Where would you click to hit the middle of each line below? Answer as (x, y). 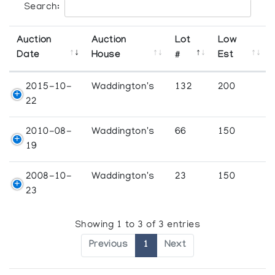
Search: (42, 7)
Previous (108, 246)
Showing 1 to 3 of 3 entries (137, 226)
